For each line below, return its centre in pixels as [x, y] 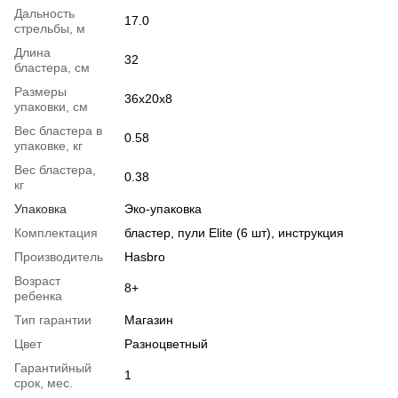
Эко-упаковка [163, 209]
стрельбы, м [50, 29]
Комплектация [56, 233]
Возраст [37, 281]
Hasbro [145, 257]
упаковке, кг [48, 146]
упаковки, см [51, 107]
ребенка [38, 296]
